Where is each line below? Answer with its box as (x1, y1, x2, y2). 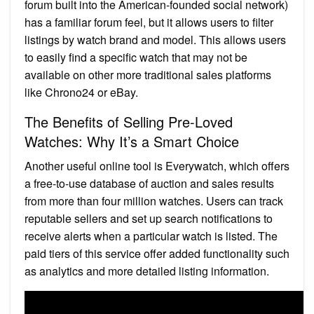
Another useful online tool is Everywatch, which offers (25, 157, 289, 174)
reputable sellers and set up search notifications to (25, 210, 273, 226)
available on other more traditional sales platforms (25, 66, 271, 83)
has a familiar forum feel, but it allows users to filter (25, 13, 273, 30)
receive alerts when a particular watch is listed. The (25, 227, 278, 244)
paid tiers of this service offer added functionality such (25, 245, 289, 261)
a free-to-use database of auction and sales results (25, 175, 274, 191)
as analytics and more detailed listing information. (25, 262, 269, 279)
